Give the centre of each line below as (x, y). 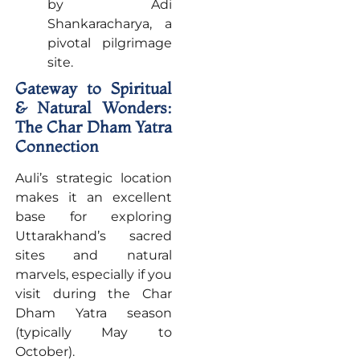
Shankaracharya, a (109, 24)
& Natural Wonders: (93, 108)
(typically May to (93, 333)
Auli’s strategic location (93, 178)
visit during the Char (93, 294)
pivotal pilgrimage (109, 43)
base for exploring (93, 217)
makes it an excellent (93, 198)
